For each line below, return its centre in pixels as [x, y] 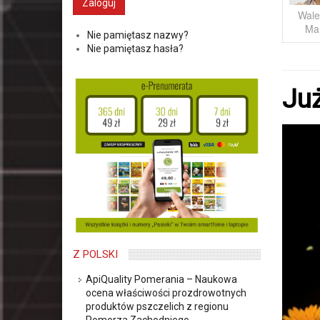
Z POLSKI [95, 255]
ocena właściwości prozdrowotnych [166, 293]
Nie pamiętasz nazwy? [138, 35]
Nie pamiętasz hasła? [135, 49]
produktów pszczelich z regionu [157, 307]
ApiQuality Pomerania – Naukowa [161, 280]
